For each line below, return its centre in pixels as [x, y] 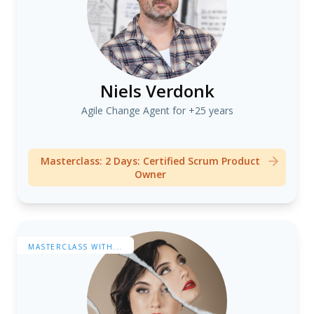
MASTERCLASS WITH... [75, 247]
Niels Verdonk [157, 91]
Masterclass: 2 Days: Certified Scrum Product [150, 161]
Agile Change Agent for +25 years [157, 110]
